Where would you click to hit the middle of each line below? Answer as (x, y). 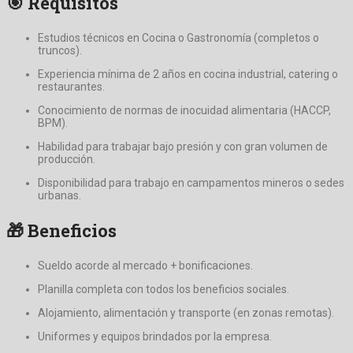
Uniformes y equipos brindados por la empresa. (155, 336)
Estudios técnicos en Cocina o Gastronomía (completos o (178, 37)
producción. (67, 159)
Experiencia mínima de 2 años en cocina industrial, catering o (188, 74)
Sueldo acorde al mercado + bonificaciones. (145, 265)
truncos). (60, 50)
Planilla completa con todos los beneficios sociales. (163, 289)
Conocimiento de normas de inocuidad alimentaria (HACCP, (184, 110)
